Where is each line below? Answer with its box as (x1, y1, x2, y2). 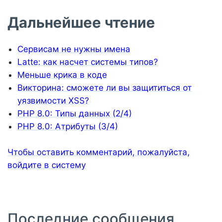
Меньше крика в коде (17, 70, 107, 80)
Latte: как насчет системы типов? (17, 57, 158, 67)
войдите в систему (7, 160, 86, 170)
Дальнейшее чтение (7, 13, 155, 32)
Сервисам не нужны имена (17, 44, 130, 55)
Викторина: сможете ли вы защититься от (17, 83, 192, 93)
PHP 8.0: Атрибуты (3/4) (17, 121, 118, 132)
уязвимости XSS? (17, 96, 89, 106)
